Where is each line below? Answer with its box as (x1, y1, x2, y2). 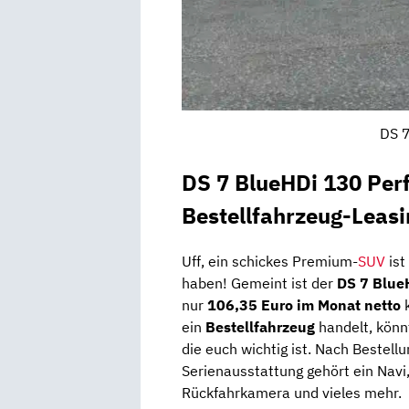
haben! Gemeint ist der (182, 274, 337, 293)
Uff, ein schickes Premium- (182, 252, 358, 271)
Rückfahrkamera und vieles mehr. (182, 383, 402, 403)
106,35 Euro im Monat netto (207, 296, 401, 315)
